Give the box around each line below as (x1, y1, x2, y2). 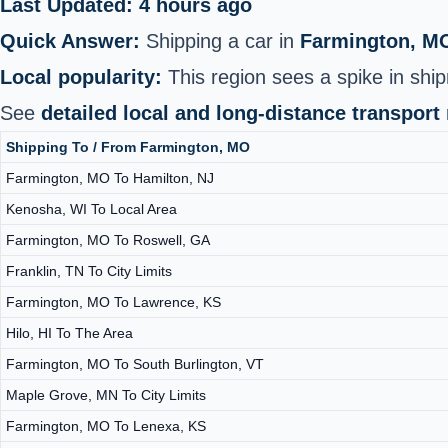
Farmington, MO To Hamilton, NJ (6, 169, 214, 186)
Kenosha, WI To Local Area (6, 200, 177, 217)
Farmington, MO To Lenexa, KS (6, 417, 206, 434)
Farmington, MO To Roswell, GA (6, 231, 210, 248)
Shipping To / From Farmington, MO (6, 138, 250, 155)
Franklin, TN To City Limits (6, 262, 172, 279)
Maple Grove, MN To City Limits (6, 386, 206, 403)
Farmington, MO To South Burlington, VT (6, 355, 264, 372)
